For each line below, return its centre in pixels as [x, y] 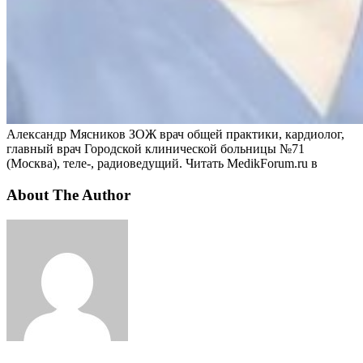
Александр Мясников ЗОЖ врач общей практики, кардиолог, [175, 135]
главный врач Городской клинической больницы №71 [156, 149]
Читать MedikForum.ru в [252, 164]
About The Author [68, 195]
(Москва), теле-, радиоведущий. [96, 164]
